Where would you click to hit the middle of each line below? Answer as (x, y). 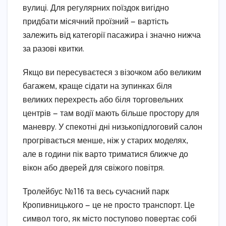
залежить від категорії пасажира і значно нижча (112, 35)
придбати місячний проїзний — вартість (96, 22)
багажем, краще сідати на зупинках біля (97, 86)
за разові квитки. (53, 49)
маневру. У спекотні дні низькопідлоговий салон (112, 127)
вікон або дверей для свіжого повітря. (94, 168)
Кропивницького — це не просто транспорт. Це (109, 205)
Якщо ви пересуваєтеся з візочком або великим (112, 73)
